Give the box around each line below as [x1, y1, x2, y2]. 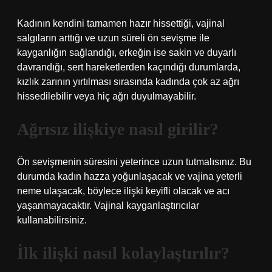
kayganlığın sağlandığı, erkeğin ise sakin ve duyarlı [17, 47, 236, 58]
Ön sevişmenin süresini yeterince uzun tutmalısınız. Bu [17, 157, 251, 167]
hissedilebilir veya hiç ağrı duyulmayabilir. [17, 91, 196, 101]
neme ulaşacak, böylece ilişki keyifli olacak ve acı [17, 186, 229, 196]
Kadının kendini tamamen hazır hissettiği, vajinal [17, 18, 225, 29]
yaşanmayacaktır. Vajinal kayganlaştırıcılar [17, 200, 199, 211]
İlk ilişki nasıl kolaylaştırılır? [17, 243, 229, 262]
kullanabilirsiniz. [17, 215, 87, 225]
